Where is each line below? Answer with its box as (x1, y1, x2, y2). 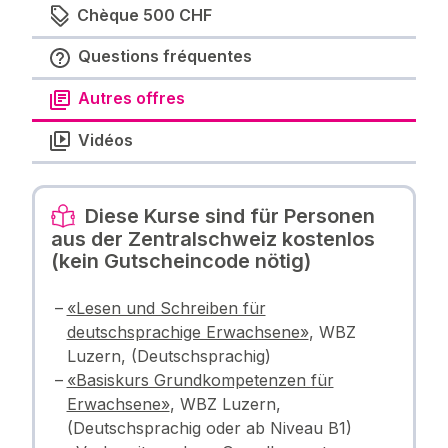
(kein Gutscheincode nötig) (50, 248, 311, 273)
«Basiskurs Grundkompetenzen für (66, 369, 334, 390)
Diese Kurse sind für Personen (79, 203, 375, 228)
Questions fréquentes (78, 46, 252, 67)
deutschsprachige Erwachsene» (66, 321, 309, 342)
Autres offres (78, 87, 185, 108)
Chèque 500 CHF (76, 4, 212, 25)
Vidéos (78, 129, 133, 150)
